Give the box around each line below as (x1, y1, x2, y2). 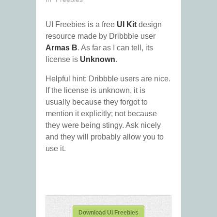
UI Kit (117, 20, 137, 29)
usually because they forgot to (46, 98, 148, 107)
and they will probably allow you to (46, 133, 164, 141)
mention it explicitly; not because (46, 109, 157, 118)
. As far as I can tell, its (77, 44, 153, 52)
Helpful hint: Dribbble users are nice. (46, 75, 170, 83)
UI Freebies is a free (46, 20, 117, 29)
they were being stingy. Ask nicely (46, 121, 161, 130)
